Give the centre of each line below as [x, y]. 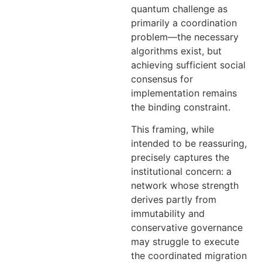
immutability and [168, 214]
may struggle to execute [185, 242]
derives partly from [174, 200]
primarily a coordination [184, 23]
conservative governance [187, 228]
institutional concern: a [181, 172]
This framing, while [173, 130]
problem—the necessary [185, 37]
